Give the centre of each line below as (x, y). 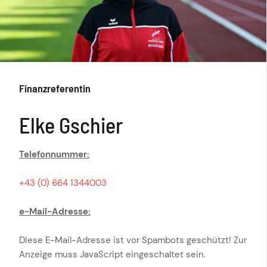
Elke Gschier (71, 125)
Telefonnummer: (54, 155)
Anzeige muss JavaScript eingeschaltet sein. (112, 255)
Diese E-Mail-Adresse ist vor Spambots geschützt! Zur (133, 240)
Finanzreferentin (55, 89)
